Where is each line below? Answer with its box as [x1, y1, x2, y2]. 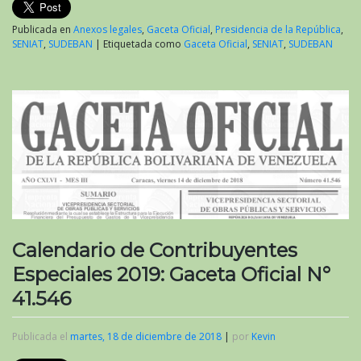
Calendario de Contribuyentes [12, 238, 297, 262]
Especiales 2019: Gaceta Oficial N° [12, 262, 330, 286]
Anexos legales [73, 23, 142, 37]
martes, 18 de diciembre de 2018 [70, 329, 222, 343]
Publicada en [12, 23, 73, 37]
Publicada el [12, 329, 70, 343]
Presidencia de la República [215, 23, 341, 37]
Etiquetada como [103, 37, 184, 52]
